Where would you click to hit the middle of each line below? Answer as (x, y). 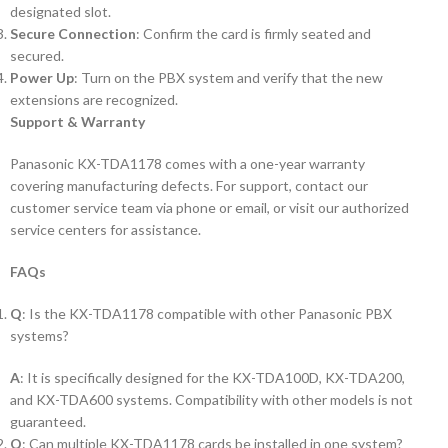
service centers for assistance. (105, 229)
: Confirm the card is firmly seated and (253, 33)
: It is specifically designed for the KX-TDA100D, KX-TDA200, (212, 377)
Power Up (42, 77)
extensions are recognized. (94, 99)
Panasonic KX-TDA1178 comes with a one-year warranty (187, 163)
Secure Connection (73, 33)
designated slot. (60, 11)
